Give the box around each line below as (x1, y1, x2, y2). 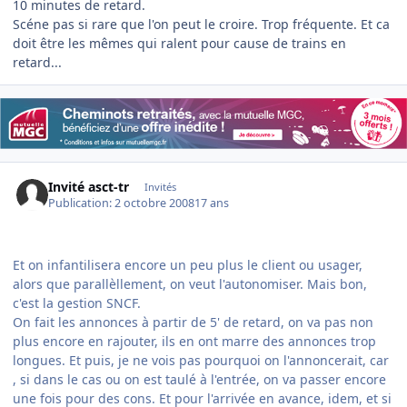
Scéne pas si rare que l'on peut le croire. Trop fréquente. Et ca (13, 15, 390, 34)
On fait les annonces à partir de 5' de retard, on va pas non (13, 313, 373, 332)
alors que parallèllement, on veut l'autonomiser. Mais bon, (13, 275, 367, 293)
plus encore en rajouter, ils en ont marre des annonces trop (13, 333, 376, 351)
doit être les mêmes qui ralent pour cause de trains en (13, 35, 346, 53)
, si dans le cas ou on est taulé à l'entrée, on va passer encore (13, 371, 386, 389)
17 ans (194, 195, 230, 212)
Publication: (48, 195, 115, 212)
